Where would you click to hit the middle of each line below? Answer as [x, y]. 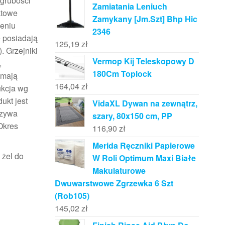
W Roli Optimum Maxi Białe [144, 158]
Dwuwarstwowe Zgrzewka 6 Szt [114, 183]
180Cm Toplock [122, 74]
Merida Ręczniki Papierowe [143, 145]
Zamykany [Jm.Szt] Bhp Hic [145, 19]
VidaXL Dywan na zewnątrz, [145, 103]
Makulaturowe [119, 171]
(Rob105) [72, 196]
